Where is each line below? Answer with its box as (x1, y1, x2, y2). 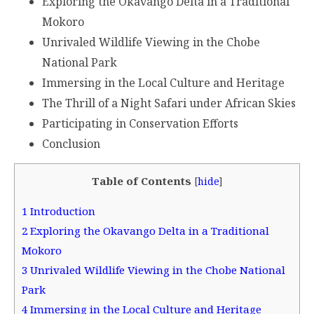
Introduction (27, 204, 95, 219)
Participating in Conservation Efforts (42, 115, 238, 131)
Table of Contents (92, 173, 191, 188)
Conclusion (42, 135, 100, 151)
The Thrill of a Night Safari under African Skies (42, 95, 296, 111)
